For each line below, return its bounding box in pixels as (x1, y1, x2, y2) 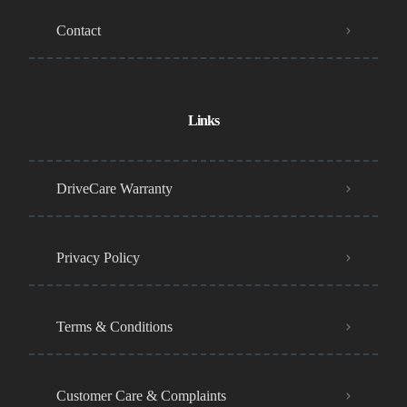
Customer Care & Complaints (56, 388, 226, 404)
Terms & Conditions (56, 319, 173, 335)
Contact (56, 23, 101, 39)
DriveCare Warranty (56, 181, 173, 197)
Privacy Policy (56, 250, 140, 266)
